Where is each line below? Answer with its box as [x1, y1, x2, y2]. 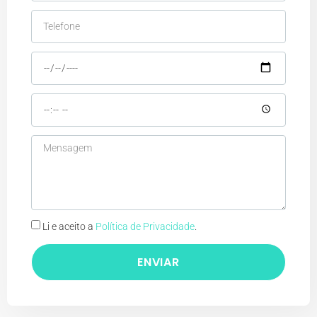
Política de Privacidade [96, 220, 195, 232]
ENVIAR [137, 253, 180, 270]
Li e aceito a [42, 220, 96, 232]
